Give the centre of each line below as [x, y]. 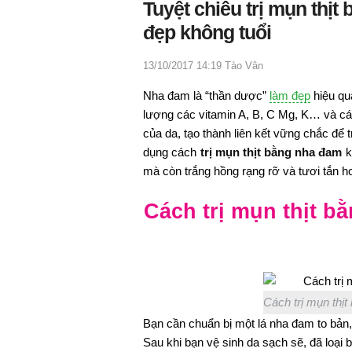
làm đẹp [290, 96]
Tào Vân [244, 66]
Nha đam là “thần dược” [206, 96]
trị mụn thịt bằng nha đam [271, 152]
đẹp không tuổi [207, 33]
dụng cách [171, 152]
